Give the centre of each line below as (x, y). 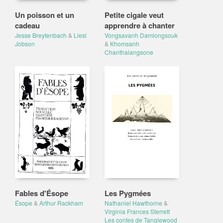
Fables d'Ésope (42, 193)
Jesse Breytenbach (41, 35)
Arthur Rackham (61, 203)
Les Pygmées (128, 193)
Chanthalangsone (129, 52)
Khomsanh (125, 44)
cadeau (27, 25)
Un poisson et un (45, 15)
